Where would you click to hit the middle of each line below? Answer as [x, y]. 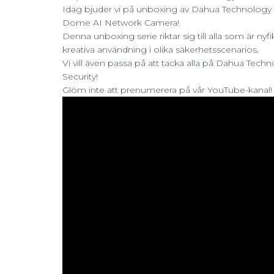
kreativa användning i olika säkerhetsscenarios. [161, 50]
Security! [80, 76]
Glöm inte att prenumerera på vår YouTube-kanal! [167, 90]
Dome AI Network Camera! [121, 23]
